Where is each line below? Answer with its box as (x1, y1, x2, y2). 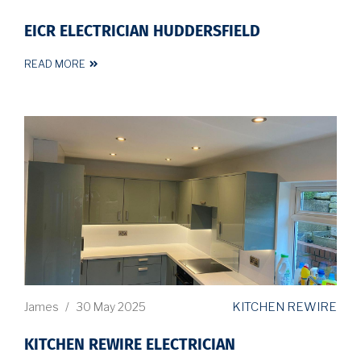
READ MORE (24, 57, 85, 70)
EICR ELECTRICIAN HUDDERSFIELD (24, 23, 260, 39)
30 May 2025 (76, 300, 146, 314)
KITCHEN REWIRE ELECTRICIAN (24, 337, 235, 353)
